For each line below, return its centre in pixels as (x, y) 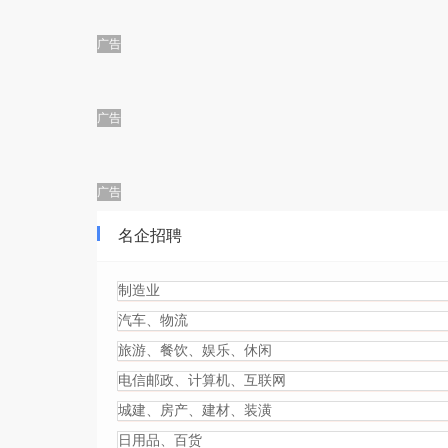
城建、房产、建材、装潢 (195, 410)
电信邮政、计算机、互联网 (202, 380)
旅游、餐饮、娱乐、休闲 (195, 350)
